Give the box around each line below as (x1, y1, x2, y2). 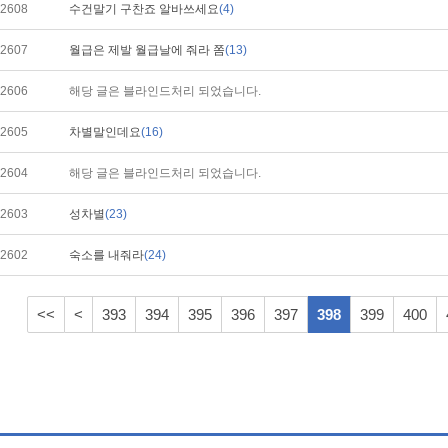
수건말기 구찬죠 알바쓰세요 (69, 2, 219, 16)
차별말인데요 (69, 125, 141, 139)
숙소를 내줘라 (69, 248, 144, 262)
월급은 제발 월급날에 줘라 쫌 (69, 43, 225, 57)
